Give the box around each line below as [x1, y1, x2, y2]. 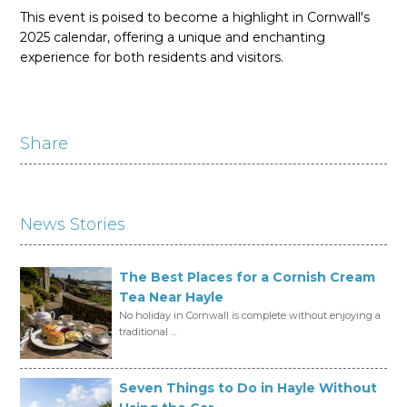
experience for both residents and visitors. [20, 48, 284, 65]
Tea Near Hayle [119, 288, 224, 305]
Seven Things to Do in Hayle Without [119, 379, 378, 396]
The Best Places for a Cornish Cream [119, 268, 376, 285]
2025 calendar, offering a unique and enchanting [20, 28, 326, 45]
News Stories [20, 213, 126, 234]
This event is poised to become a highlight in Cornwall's [20, 8, 371, 25]
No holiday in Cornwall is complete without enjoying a [119, 308, 382, 322]
